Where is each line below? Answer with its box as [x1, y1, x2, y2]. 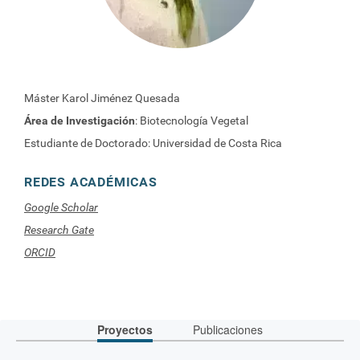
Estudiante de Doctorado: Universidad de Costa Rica [24, 137, 282, 149]
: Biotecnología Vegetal [135, 114, 248, 127]
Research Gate [24, 223, 94, 236]
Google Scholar [24, 201, 98, 214]
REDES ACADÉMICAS [24, 174, 157, 190]
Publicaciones [193, 321, 263, 337]
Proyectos [97, 321, 153, 337]
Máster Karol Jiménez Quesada [24, 92, 180, 104]
